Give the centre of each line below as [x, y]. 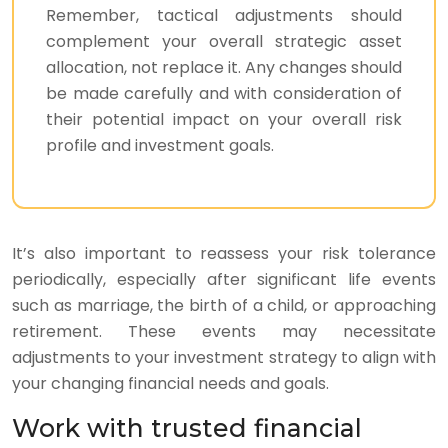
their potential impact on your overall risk [224, 119]
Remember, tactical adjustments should [224, 15]
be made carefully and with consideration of [224, 93]
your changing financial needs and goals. [170, 383]
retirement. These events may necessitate [224, 331]
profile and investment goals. [160, 145]
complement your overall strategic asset [224, 41]
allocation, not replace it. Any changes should [224, 67]
